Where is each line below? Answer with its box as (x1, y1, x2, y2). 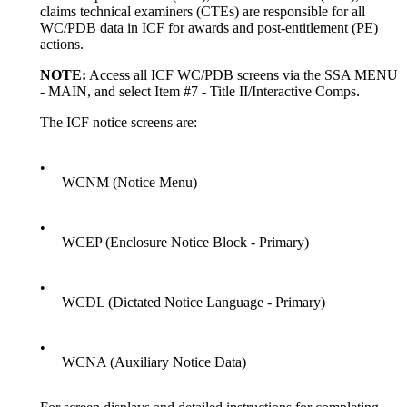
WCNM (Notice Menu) (62, 174, 197, 190)
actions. (40, 35, 84, 52)
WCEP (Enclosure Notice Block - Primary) (62, 233, 309, 250)
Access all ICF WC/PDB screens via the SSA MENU (86, 66, 398, 83)
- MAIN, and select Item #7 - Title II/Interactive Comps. (40, 83, 360, 99)
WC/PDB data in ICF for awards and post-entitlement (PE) (40, 19, 378, 35)
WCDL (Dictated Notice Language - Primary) (62, 293, 325, 310)
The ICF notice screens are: (40, 114, 197, 130)
